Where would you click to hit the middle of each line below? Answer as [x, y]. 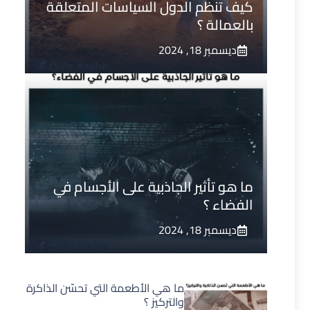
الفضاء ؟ [228, 204]
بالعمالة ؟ [225, 25]
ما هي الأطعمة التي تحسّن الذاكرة [105, 288]
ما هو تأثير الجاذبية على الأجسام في [153, 186]
